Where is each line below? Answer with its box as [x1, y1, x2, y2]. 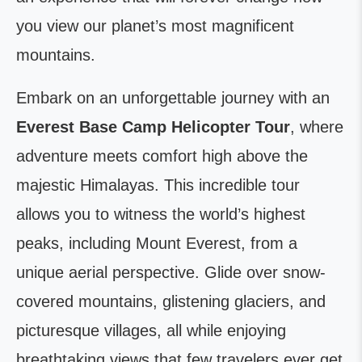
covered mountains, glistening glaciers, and [16, 293, 326, 311]
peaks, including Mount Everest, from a [16, 234, 297, 253]
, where [290, 118, 343, 137]
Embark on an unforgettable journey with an [16, 89, 330, 107]
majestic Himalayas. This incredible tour [16, 176, 300, 195]
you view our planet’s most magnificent [16, 17, 294, 36]
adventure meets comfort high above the [16, 147, 308, 166]
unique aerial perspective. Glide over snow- [16, 263, 326, 282]
